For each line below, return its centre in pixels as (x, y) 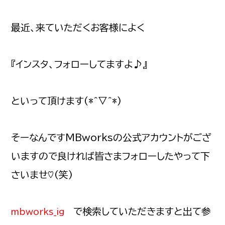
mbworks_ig (38, 212)
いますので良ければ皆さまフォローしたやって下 (111, 156)
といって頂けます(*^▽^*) (67, 101)
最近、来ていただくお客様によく (78, 28)
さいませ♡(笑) (42, 175)
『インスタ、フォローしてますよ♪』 (79, 64)
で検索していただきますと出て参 (142, 211)
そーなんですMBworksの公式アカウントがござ (111, 138)
